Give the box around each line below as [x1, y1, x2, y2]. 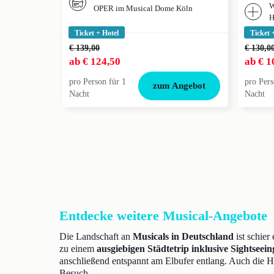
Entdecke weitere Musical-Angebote [59, 208, 267, 223]
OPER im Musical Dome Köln [94, 4, 193, 13]
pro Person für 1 [69, 77, 126, 86]
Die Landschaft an [59, 231, 133, 242]
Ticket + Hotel [75, 29, 119, 37]
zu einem [59, 243, 97, 254]
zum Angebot [152, 81, 206, 91]
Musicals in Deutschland [133, 231, 234, 242]
